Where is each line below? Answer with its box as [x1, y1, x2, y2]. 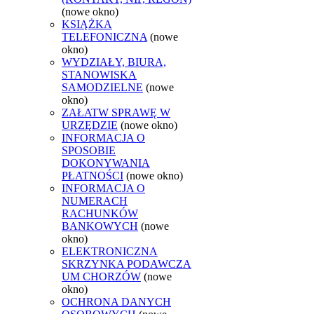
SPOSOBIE [62, 144, 116, 156]
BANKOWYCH [62, 219, 138, 232]
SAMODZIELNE [62, 81, 143, 93]
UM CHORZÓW [62, 270, 141, 282]
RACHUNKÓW [62, 207, 138, 219]
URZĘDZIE [62, 118, 118, 131]
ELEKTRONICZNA [62, 245, 158, 257]
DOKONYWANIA [62, 156, 150, 169]
